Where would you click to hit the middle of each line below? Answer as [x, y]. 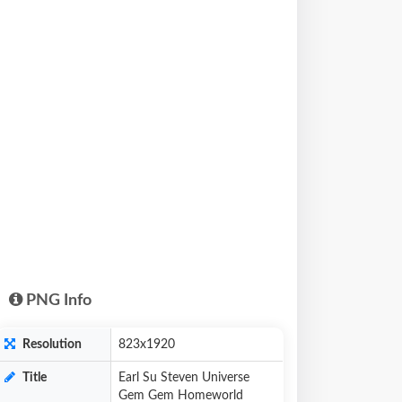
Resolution [51, 345]
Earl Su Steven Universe [184, 378]
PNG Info [57, 301]
